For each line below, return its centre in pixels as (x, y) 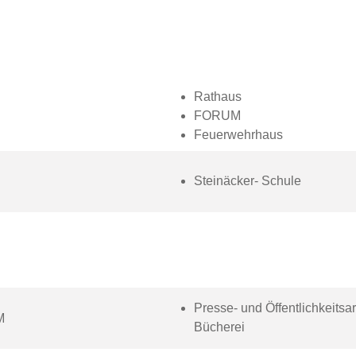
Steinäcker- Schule (247, 181)
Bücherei (221, 327)
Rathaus (217, 97)
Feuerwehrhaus (240, 135)
